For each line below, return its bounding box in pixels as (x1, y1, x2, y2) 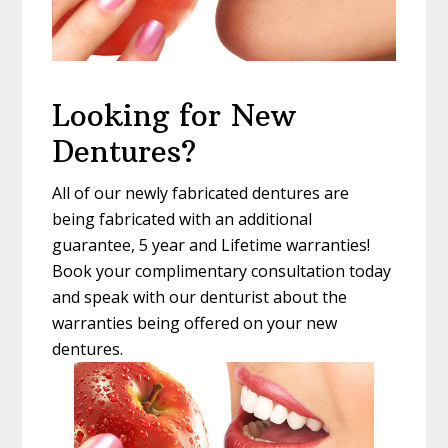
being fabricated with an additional (52, 208, 313, 231)
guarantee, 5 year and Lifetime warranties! (52, 234, 371, 257)
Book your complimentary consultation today (52, 260, 392, 283)
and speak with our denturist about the (52, 286, 348, 309)
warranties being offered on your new (52, 312, 338, 335)
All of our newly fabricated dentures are (52, 182, 350, 205)
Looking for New (52, 97, 297, 135)
